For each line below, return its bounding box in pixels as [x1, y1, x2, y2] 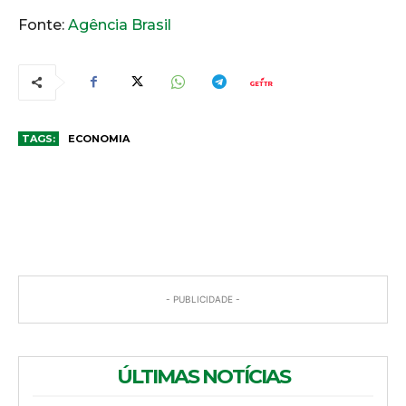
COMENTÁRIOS [156, 193, 246, 208]
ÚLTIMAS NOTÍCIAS [116, 363, 290, 389]
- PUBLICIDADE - [166, 293, 240, 304]
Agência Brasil [68, 15, 171, 34]
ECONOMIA [68, 131, 130, 145]
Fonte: [18, 15, 68, 34]
